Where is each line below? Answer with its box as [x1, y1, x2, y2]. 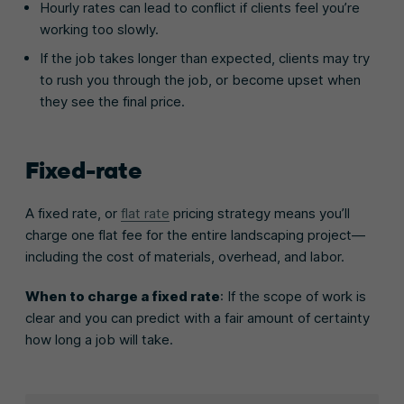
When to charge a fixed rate [25, 287, 220, 305]
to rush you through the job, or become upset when [40, 70, 361, 88]
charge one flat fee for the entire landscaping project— [25, 225, 365, 243]
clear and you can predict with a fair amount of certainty [25, 308, 370, 326]
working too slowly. [40, 20, 159, 38]
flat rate [121, 204, 170, 222]
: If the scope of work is [220, 287, 366, 305]
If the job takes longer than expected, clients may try [40, 49, 370, 67]
